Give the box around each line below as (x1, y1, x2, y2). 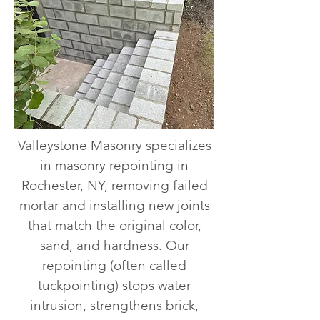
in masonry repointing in (40, 157, 189, 174)
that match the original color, (27, 217, 201, 234)
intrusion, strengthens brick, (30, 297, 199, 314)
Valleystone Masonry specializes (17, 137, 211, 154)
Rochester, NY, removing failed (21, 177, 208, 194)
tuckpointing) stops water (38, 277, 191, 294)
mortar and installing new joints (19, 197, 210, 214)
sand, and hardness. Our (39, 237, 189, 254)
